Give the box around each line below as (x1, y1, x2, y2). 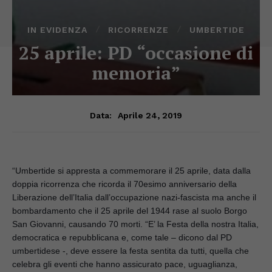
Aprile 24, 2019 (118, 110, 182, 120)
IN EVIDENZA (27, 24, 87, 35)
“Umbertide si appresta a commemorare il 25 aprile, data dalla (12, 165, 251, 175)
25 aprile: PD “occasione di (19, 40, 253, 65)
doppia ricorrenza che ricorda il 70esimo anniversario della (12, 178, 237, 189)
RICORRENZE (108, 24, 169, 35)
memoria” (92, 60, 180, 85)
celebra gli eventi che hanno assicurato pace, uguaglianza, (12, 259, 237, 269)
